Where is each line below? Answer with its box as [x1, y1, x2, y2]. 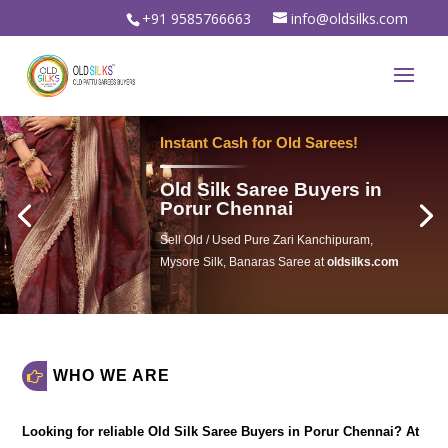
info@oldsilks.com [290, 8, 408, 28]
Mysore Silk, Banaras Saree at [160, 254, 328, 268]
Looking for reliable [22, 424, 149, 439]
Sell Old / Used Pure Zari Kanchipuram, [160, 232, 374, 246]
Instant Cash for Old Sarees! [160, 133, 359, 150]
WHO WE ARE [53, 367, 171, 384]
